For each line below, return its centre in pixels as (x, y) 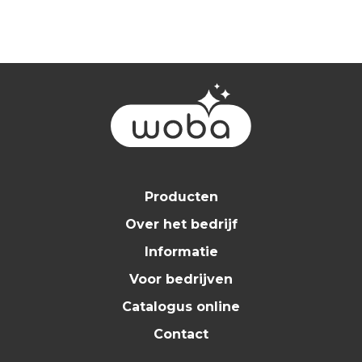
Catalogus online (181, 306)
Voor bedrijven (181, 279)
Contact (181, 334)
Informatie (181, 251)
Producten (181, 196)
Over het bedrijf (181, 224)
